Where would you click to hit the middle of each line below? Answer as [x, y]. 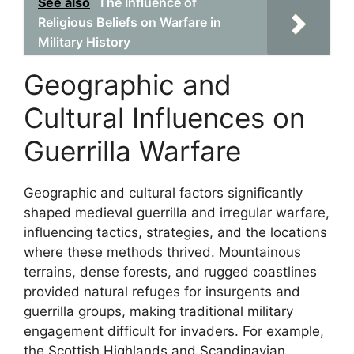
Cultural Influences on [164, 118]
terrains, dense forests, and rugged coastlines [170, 272]
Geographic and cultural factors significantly [163, 193]
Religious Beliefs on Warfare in [130, 22]
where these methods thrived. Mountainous [162, 252]
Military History [84, 42]
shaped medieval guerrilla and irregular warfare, [177, 213]
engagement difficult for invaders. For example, [174, 331]
